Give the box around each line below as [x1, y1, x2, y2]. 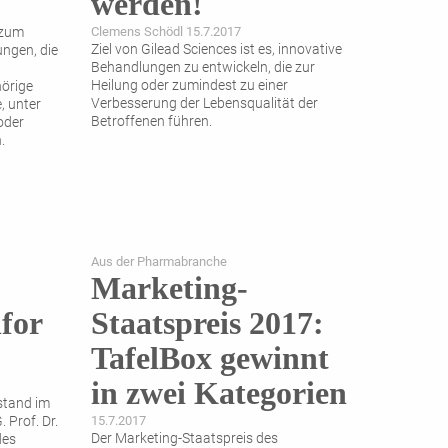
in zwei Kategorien [91, 375, 347, 412]
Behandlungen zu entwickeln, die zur [91, 59, 315, 77]
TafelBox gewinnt [91, 340, 329, 377]
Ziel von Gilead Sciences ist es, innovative [91, 41, 342, 59]
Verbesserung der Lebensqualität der [91, 95, 318, 113]
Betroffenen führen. [91, 113, 212, 131]
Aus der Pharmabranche [91, 254, 227, 270]
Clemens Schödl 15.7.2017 [91, 24, 241, 40]
